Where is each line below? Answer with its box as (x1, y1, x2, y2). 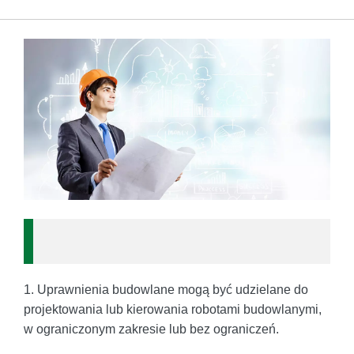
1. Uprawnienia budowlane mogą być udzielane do (24, 282, 308, 296)
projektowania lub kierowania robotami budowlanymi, (24, 302, 322, 316)
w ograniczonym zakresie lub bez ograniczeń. (24, 322, 279, 336)
